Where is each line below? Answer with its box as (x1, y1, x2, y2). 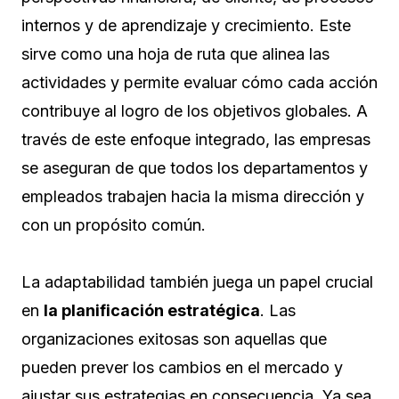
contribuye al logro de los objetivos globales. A (21, 101, 368, 120)
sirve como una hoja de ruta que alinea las (21, 44, 330, 63)
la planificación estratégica (44, 300, 260, 320)
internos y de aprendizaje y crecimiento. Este (21, 15, 351, 35)
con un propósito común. (21, 215, 206, 234)
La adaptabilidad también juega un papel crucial (21, 272, 373, 291)
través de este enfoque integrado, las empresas (21, 129, 370, 149)
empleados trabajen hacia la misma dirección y (21, 186, 364, 206)
